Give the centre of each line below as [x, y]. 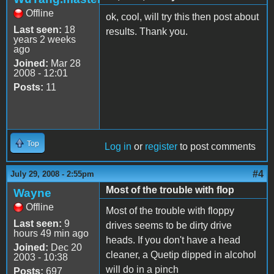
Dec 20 [65, 247]
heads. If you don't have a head [173, 240]
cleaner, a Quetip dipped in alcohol [181, 254]
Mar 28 [65, 63]
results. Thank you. [147, 31]
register [161, 146]
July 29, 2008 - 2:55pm [52, 174]
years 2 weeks [45, 39]
